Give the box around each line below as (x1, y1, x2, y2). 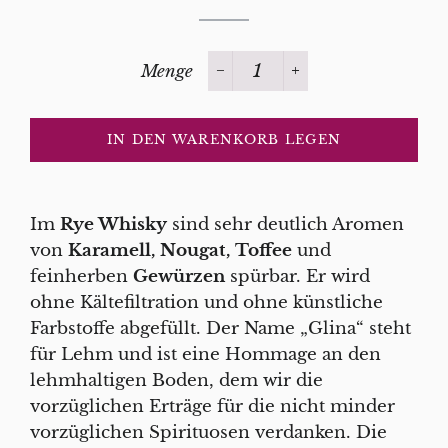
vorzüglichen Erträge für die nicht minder (30, 395, 395, 417)
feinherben (30, 265, 133, 287)
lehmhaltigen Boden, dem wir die (30, 369, 323, 391)
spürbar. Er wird (225, 265, 370, 287)
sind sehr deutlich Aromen (167, 213, 404, 235)
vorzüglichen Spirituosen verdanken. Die (30, 421, 387, 443)
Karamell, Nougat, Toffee (68, 239, 292, 261)
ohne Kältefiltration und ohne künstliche (30, 291, 383, 313)
